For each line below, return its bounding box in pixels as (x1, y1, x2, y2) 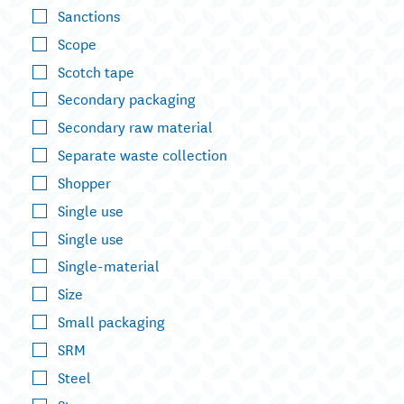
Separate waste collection (58, 142, 227, 166)
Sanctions (58, 3, 120, 26)
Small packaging (58, 309, 165, 333)
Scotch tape (58, 59, 134, 82)
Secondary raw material (58, 115, 213, 138)
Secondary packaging (58, 87, 196, 110)
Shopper (58, 170, 111, 193)
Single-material (58, 253, 160, 277)
